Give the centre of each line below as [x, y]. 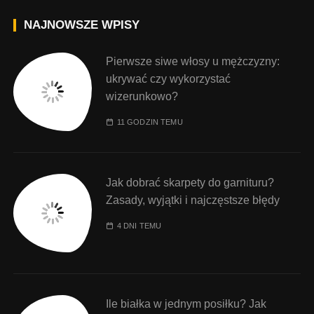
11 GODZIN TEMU [150, 122]
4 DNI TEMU [139, 226]
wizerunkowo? [142, 97]
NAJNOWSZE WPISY [82, 25]
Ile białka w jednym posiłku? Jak [186, 304]
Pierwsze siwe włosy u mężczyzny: [193, 62]
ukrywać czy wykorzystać [169, 79]
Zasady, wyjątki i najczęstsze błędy [193, 200]
